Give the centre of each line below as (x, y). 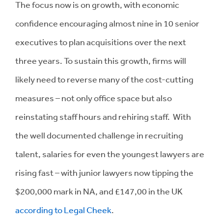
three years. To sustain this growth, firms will (101, 60)
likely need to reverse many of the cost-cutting (104, 79)
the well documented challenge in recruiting (99, 135)
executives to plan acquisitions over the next (101, 41)
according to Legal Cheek (63, 209)
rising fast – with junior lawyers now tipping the (104, 172)
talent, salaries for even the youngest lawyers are (110, 153)
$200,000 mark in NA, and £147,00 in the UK (99, 191)
